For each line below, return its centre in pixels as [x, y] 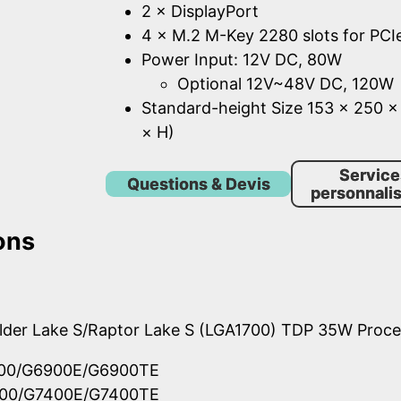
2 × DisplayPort [200, 12]
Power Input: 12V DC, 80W [242, 60]
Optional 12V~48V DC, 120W [286, 84]
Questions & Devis [198, 183]
